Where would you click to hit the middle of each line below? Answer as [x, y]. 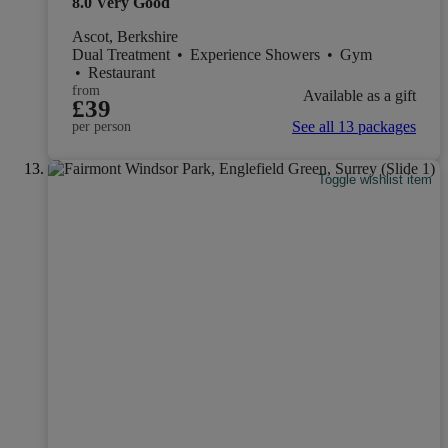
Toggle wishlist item [375, 180]
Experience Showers [257, 54]
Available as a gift [359, 95]
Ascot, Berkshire [125, 36]
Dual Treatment [123, 54]
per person [101, 126]
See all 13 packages [354, 126]
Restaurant [121, 72]
